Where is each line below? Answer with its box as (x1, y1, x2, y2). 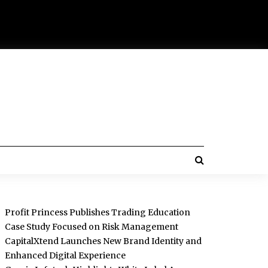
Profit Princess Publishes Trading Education (4, 207, 190, 218)
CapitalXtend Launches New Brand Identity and (4, 236, 202, 246)
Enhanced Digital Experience (4, 250, 126, 261)
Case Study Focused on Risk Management (4, 221, 178, 232)
